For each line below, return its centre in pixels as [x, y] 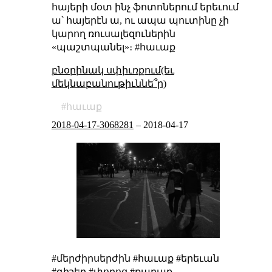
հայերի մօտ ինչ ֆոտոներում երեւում [145, 7]
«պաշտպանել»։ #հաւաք [113, 47]
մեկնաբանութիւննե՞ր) [109, 84]
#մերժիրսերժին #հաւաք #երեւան [135, 259]
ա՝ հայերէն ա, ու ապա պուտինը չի [140, 21]
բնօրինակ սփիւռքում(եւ [113, 70]
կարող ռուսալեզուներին [113, 34]
